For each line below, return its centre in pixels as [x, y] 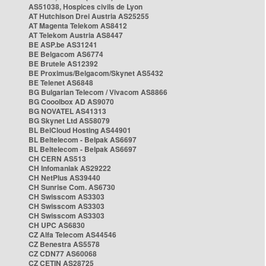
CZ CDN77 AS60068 [63, 254]
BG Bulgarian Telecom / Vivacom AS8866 [98, 92]
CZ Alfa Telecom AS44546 [72, 235]
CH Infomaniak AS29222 [70, 168]
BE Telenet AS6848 [61, 83]
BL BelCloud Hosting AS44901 [80, 130]
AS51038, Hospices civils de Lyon [85, 7]
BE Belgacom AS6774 [66, 54]
